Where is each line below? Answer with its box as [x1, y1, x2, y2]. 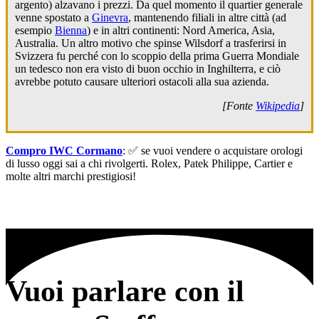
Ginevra [92, 11, 128, 24]
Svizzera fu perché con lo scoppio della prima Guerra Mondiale [15, 50, 299, 63]
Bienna [55, 24, 87, 37]
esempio [15, 24, 55, 37]
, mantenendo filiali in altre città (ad [128, 11, 286, 24]
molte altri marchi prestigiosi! [6, 170, 136, 183]
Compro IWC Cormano [6, 145, 122, 157]
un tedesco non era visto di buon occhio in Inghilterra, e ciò [15, 63, 281, 75]
